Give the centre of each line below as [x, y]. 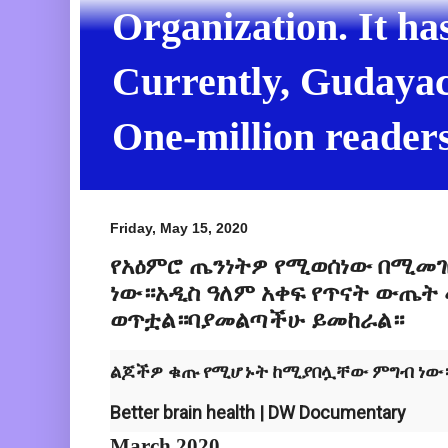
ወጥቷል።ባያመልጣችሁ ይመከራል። [257, 319]
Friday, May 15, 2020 [179, 228]
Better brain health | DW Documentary [260, 413]
